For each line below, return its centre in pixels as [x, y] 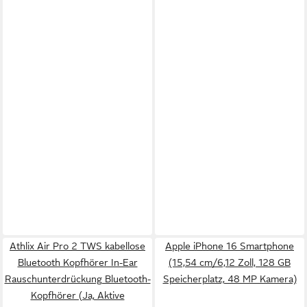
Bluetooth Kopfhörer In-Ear [77, 262]
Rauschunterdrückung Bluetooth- [77, 279]
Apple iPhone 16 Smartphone [230, 246]
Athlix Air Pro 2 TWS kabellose [77, 246]
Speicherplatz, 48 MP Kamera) [230, 279]
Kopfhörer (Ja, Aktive [77, 295]
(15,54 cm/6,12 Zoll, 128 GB [230, 262]
